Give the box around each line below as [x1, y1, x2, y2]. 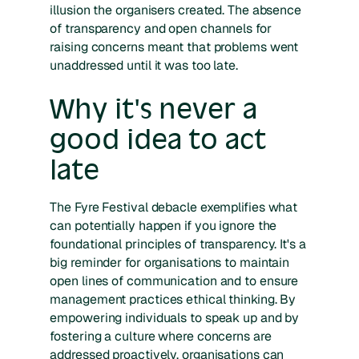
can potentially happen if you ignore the [50, 217, 277, 235]
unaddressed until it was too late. [50, 57, 238, 75]
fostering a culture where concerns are [50, 328, 272, 345]
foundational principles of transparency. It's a [50, 236, 306, 253]
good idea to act [50, 123, 266, 156]
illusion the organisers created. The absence [50, 2, 301, 19]
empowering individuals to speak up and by [50, 309, 300, 327]
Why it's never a [50, 92, 257, 126]
